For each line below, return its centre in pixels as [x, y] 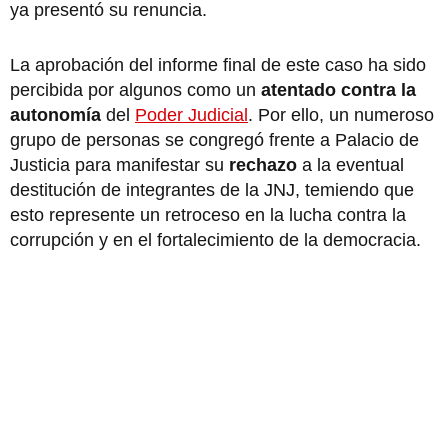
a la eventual [350, 164]
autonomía [55, 114]
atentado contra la [338, 89]
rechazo [263, 164]
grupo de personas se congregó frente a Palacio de [214, 139]
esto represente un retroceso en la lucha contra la [208, 214]
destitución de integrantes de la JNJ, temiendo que [212, 189]
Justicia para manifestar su [119, 164]
